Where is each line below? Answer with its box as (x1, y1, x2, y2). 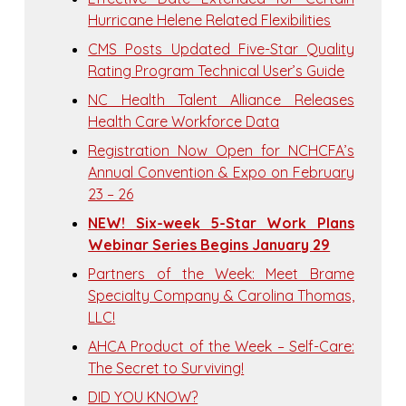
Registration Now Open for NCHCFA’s (88, 141, 354, 160)
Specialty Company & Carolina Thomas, (88, 286, 354, 305)
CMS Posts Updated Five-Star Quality (88, 40, 354, 59)
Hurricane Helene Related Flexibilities (88, 11, 332, 30)
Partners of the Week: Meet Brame (88, 265, 354, 284)
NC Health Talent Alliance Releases (88, 91, 354, 110)
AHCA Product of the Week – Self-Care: (88, 337, 354, 356)
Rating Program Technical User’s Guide (88, 62, 345, 81)
